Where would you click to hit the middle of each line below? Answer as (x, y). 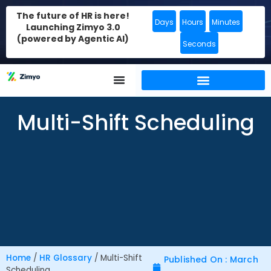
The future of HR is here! (73, 16)
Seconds (199, 44)
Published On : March (211, 260)
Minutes (226, 22)
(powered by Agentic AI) (73, 39)
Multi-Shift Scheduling (135, 122)
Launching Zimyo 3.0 (73, 27)
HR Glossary (66, 258)
